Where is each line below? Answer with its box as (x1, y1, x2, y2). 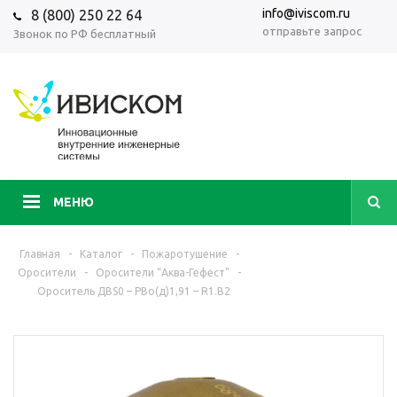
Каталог (80, 248, 123, 260)
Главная (19, 248, 61, 260)
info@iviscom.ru (262, 6, 350, 20)
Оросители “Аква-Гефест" (96, 267, 230, 278)
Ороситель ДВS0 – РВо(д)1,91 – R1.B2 (36, 285, 230, 297)
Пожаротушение (142, 248, 229, 260)
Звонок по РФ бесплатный (13, 27, 156, 41)
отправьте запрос (262, 25, 362, 37)
